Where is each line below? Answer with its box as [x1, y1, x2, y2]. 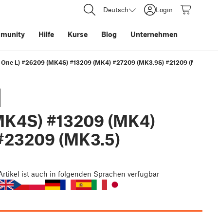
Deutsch [103, 5, 128, 14]
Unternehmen [130, 30, 178, 38]
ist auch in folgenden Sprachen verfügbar [21, 169, 159, 179]
